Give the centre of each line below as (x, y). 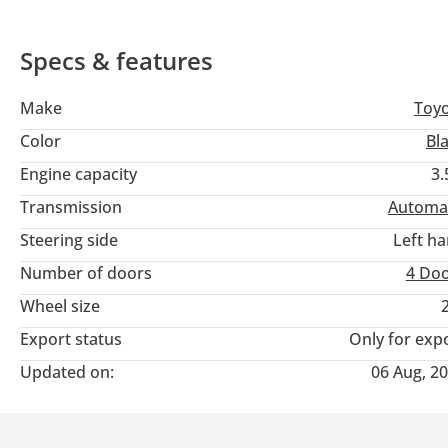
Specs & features (116, 60)
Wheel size (60, 305)
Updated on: (67, 371)
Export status (71, 338)
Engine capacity (78, 173)
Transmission (71, 206)
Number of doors (86, 272)
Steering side (69, 239)
